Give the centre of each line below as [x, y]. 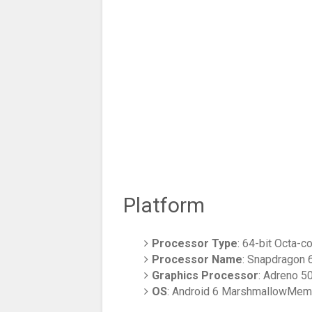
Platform [164, 205]
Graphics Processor [205, 276]
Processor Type [195, 244]
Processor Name [197, 260]
